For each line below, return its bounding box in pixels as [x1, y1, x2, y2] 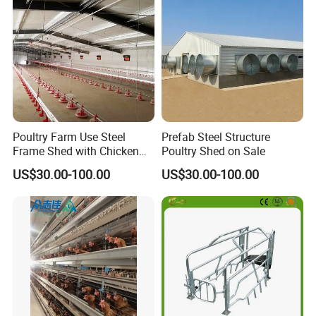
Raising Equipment [13, 157, 107, 174]
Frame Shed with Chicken [13, 143, 140, 159]
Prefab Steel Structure [161, 129, 270, 145]
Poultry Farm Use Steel [13, 129, 126, 145]
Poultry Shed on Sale [161, 143, 265, 159]
